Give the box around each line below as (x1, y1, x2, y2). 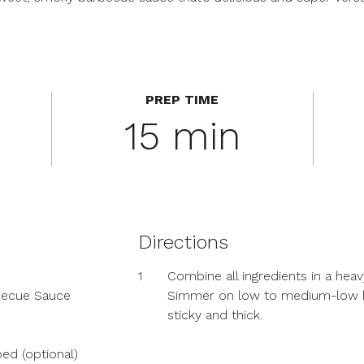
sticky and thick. (167, 307, 263, 323)
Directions (138, 231, 229, 253)
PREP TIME (145, 92, 219, 107)
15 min (123, 113, 240, 159)
